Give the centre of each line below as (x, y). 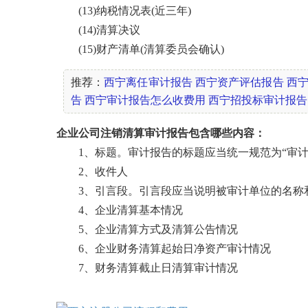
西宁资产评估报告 (239, 82)
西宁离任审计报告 (148, 82)
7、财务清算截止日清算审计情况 (147, 268)
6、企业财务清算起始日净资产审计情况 (164, 249)
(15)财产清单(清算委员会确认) (140, 49)
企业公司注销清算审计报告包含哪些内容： (161, 133)
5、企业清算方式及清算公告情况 (147, 229)
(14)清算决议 (98, 30)
